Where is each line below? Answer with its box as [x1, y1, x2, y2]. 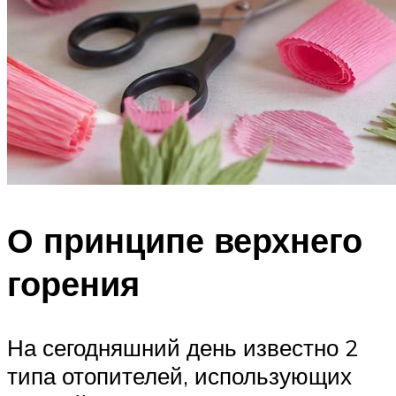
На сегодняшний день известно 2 [7, 332, 358, 362]
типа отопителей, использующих [7, 361, 352, 390]
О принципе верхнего [7, 218, 362, 263]
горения [7, 262, 140, 306]
